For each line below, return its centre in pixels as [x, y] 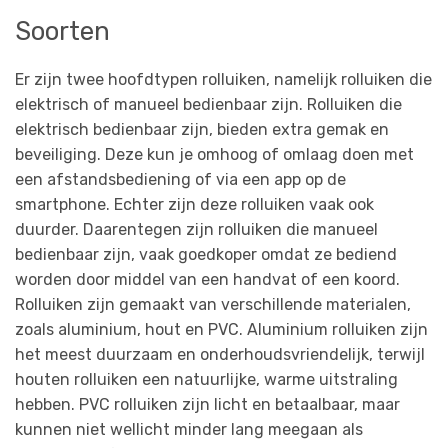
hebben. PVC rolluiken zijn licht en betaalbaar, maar [207, 404]
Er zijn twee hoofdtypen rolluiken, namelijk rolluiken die [223, 79]
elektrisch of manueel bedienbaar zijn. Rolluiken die [208, 104]
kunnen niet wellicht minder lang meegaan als [189, 429]
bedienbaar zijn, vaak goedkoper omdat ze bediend [206, 254]
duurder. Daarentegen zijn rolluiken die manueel [196, 229]
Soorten [62, 30]
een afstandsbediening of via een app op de [180, 179]
